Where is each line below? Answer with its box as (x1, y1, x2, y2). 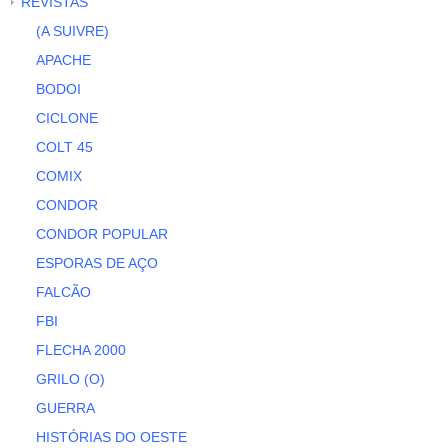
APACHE (36, 52, 92, 69)
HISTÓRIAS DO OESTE (36, 429, 188, 446)
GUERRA (36, 400, 96, 417)
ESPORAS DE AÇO (36, 255, 159, 272)
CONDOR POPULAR (36, 226, 169, 243)
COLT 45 (36, 139, 94, 156)
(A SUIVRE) (36, 23, 110, 40)
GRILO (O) (36, 371, 106, 388)
